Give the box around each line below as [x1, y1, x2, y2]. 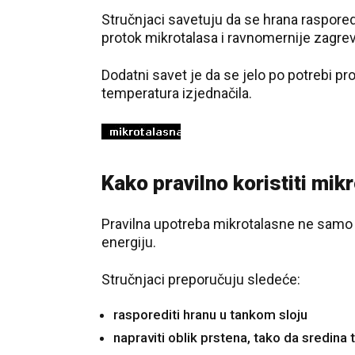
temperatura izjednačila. [101, 85, 252, 101]
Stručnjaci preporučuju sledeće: [101, 271, 300, 288]
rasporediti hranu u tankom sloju [113, 307, 307, 323]
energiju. [101, 234, 156, 251]
